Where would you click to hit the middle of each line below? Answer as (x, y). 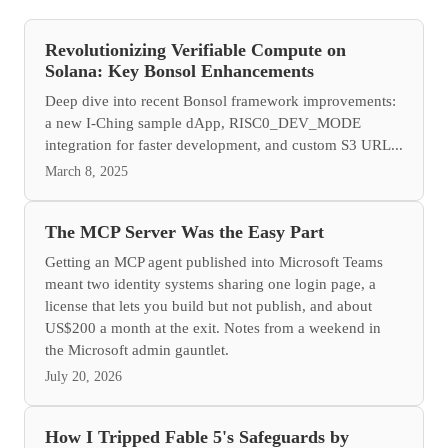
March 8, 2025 (86, 172)
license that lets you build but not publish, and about (208, 306)
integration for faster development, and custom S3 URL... (224, 145)
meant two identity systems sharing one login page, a (210, 284)
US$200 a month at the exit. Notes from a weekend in (213, 328)
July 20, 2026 (83, 377)
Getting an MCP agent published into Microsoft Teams (214, 262)
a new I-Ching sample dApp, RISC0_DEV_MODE (203, 123)
